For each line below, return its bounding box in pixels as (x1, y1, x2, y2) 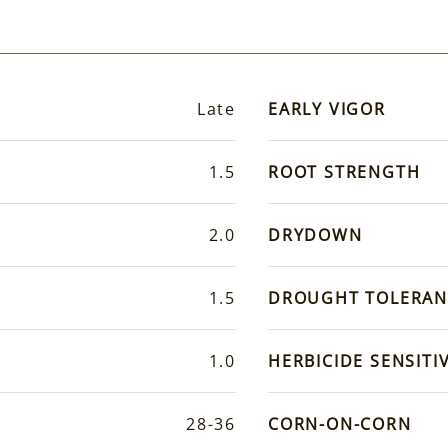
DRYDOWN (268, 224, 363, 247)
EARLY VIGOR (268, 98, 386, 121)
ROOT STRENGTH (268, 161, 421, 184)
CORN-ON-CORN (268, 413, 412, 436)
